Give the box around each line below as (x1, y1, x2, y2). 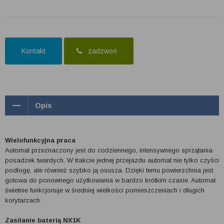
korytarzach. (5, 196, 41, 204)
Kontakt (17, 47, 49, 55)
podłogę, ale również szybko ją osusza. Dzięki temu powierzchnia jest (5, 166, 213, 174)
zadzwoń (82, 47, 121, 55)
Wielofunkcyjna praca (5, 136, 75, 144)
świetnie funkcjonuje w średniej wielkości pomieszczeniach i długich (5, 186, 204, 194)
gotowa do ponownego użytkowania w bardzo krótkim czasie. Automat (5, 176, 215, 184)
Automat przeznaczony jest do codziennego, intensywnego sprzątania (5, 146, 212, 154)
